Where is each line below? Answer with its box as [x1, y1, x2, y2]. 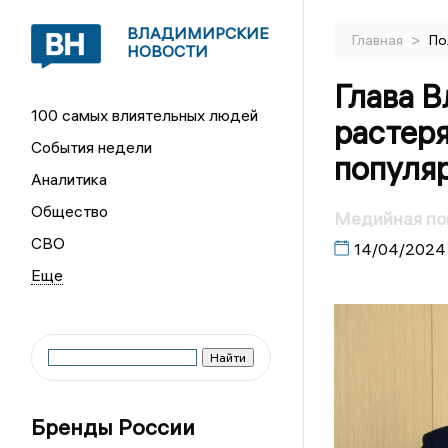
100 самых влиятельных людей [31, 105, 259, 125]
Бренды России [31, 413, 196, 441]
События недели [31, 137, 153, 157]
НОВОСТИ [127, 41, 209, 61]
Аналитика [31, 169, 108, 189]
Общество [31, 201, 109, 221]
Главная [351, 31, 406, 49]
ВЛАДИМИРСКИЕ [127, 23, 270, 43]
